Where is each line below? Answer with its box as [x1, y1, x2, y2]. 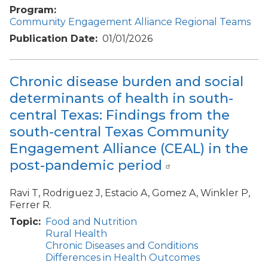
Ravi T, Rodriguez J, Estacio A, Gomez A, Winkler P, [10, 187, 250, 199]
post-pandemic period [10, 157, 162, 174]
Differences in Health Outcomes [45, 251, 200, 263]
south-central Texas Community [10, 123, 229, 141]
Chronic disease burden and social [10, 73, 243, 90]
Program [10, 4, 54, 16]
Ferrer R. [10, 199, 51, 211]
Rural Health [45, 227, 107, 239]
